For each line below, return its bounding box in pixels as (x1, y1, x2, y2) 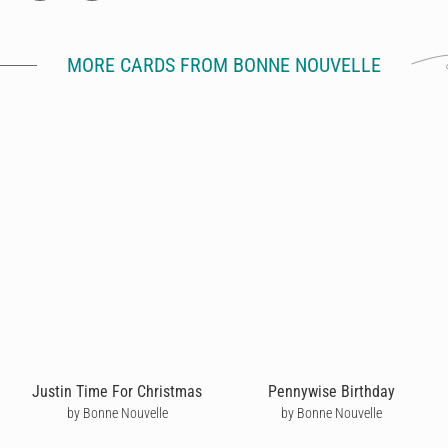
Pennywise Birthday (267, 381, 395, 401)
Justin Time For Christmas (32, 381, 202, 401)
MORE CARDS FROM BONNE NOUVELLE (67, 52, 381, 77)
